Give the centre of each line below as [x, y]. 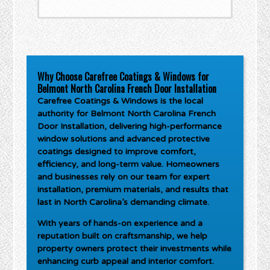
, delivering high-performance [163, 126]
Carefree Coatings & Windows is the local [121, 101]
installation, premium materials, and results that [133, 189]
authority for [64, 113]
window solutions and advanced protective [124, 139]
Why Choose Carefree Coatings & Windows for [124, 76]
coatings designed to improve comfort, [117, 151]
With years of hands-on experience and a [120, 223]
